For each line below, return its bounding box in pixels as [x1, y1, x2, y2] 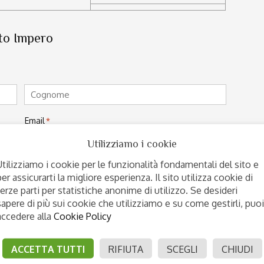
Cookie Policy [54, 210, 111, 222]
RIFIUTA [108, 243, 143, 255]
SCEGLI [166, 243, 198, 255]
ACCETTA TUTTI [11, 243, 85, 255]
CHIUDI [221, 243, 253, 255]
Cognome [24, 104, 63, 116]
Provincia [24, 234, 60, 246]
